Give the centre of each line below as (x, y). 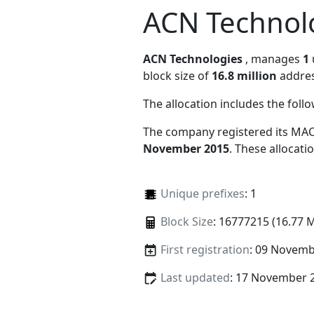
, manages (274, 59)
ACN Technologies (193, 59)
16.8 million (244, 75)
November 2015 (186, 148)
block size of (177, 75)
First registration (205, 249)
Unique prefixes (202, 193)
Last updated (195, 278)
